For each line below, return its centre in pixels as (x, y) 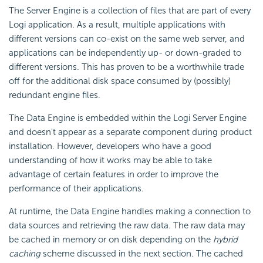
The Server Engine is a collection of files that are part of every (130, 10)
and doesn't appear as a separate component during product (130, 132)
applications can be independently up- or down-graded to (125, 53)
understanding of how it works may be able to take (110, 160)
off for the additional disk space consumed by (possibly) (120, 81)
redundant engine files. (55, 95)
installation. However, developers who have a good (110, 146)
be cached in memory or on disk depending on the (111, 239)
